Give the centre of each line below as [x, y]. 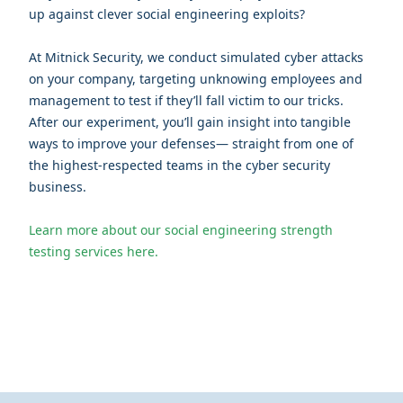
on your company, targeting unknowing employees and [196, 78]
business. [58, 186]
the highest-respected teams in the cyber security [179, 165]
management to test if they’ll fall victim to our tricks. [186, 100]
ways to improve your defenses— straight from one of [191, 143]
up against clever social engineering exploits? [169, 13]
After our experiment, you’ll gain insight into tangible [190, 121]
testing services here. [94, 251]
